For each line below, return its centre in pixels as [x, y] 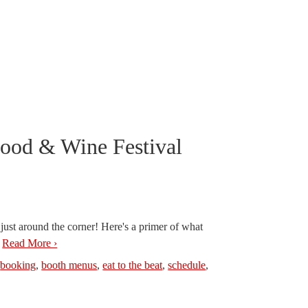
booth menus [69, 265]
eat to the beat [133, 265]
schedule [187, 265]
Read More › [30, 243]
